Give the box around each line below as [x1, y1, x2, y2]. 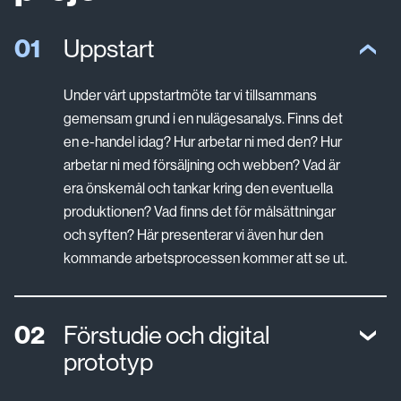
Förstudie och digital [64, 320, 270, 349]
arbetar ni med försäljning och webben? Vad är [64, 156, 341, 174]
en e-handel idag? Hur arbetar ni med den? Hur [64, 132, 343, 150]
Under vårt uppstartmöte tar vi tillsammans [64, 86, 318, 104]
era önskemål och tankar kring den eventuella [64, 179, 334, 197]
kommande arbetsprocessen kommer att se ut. [64, 249, 348, 267]
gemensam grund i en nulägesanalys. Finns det [64, 109, 344, 127]
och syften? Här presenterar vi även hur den [64, 226, 324, 243]
